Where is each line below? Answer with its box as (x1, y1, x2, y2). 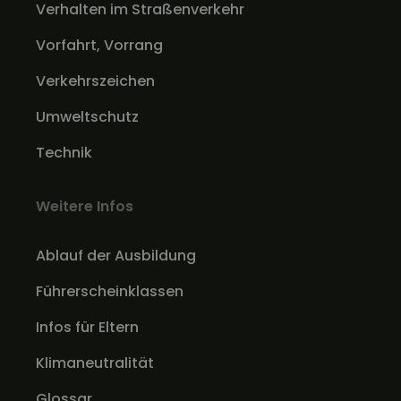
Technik (36, 142, 92, 163)
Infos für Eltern (36, 317, 139, 337)
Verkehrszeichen (36, 71, 155, 91)
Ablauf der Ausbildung (36, 245, 196, 266)
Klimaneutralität (36, 353, 154, 373)
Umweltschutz (36, 107, 139, 127)
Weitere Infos (36, 196, 133, 217)
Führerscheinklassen (36, 281, 183, 302)
